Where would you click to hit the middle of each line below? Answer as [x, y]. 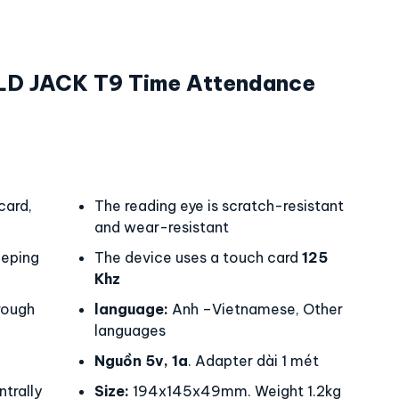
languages [130, 330]
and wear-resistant [162, 227]
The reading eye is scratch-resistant [219, 206]
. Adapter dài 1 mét [253, 361]
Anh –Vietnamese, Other [256, 309]
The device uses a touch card [198, 257]
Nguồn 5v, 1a [141, 361]
